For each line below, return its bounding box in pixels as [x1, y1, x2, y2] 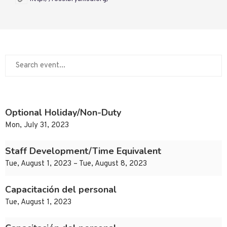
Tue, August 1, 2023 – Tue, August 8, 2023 [5, 159, 147, 169]
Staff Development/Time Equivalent [5, 145, 161, 158]
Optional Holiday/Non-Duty [5, 106, 121, 119]
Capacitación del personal [5, 183, 117, 196]
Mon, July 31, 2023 [5, 121, 69, 131]
